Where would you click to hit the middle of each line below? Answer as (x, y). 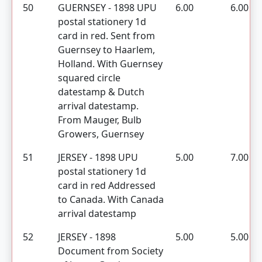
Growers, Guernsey (101, 134)
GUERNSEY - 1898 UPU (107, 8)
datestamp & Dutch (101, 92)
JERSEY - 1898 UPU (98, 157)
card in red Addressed (107, 185)
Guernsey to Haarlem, (106, 50)
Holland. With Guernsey (110, 64)
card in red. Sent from (106, 36)
